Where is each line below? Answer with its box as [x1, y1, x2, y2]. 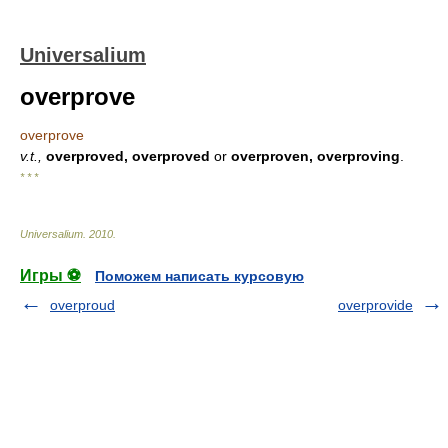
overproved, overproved [46, 148, 210, 164]
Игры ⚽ [20, 267, 81, 284]
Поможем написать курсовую [95, 268, 304, 284]
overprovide [338, 297, 413, 313]
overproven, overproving [231, 148, 400, 164]
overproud [50, 297, 115, 313]
